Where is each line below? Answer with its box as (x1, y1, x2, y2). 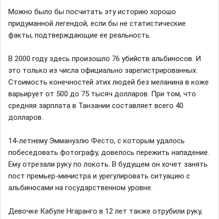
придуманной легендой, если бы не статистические (8, 19, 186, 28)
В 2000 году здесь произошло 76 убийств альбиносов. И (8, 54, 201, 63)
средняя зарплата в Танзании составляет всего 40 (8, 101, 183, 110)
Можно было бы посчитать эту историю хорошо (8, 7, 176, 16)
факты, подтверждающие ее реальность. (8, 30, 151, 40)
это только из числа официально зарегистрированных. (8, 66, 197, 75)
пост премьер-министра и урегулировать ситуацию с (8, 171, 190, 180)
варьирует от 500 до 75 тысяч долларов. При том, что (8, 89, 196, 98)
